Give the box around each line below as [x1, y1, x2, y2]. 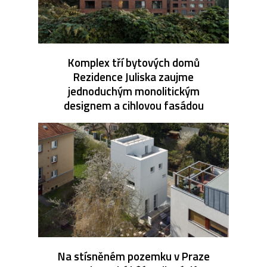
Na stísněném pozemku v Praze [57, 247, 210, 265]
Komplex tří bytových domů [67, 53, 200, 71]
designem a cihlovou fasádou [63, 96, 204, 114]
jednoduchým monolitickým [67, 82, 200, 100]
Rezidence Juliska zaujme [73, 67, 194, 85]
